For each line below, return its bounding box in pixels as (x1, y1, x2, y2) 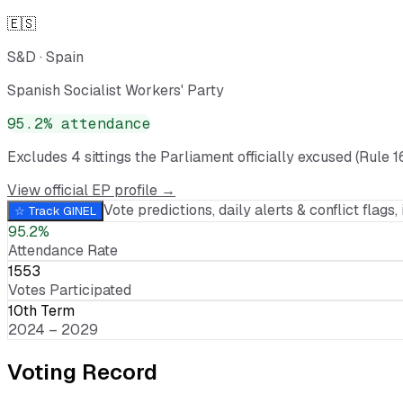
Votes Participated (8, 280, 131, 300)
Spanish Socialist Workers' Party (7, 80, 224, 100)
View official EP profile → (7, 180, 175, 200)
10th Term (8, 300, 75, 320)
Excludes (7, 147, 71, 166)
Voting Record (7, 357, 157, 386)
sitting (81, 147, 124, 166)
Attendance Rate (8, 240, 118, 260)
